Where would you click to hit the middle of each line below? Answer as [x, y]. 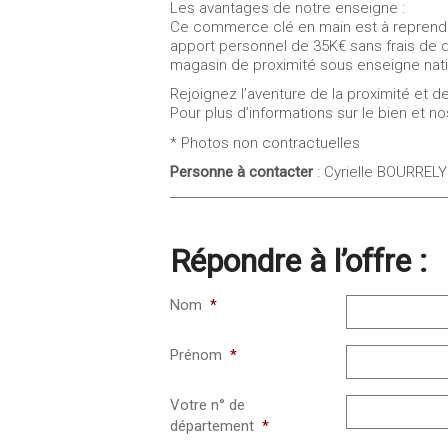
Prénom [196, 355]
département [212, 426]
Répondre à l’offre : [299, 261]
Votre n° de [208, 405]
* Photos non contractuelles [265, 142]
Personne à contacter [242, 172]
